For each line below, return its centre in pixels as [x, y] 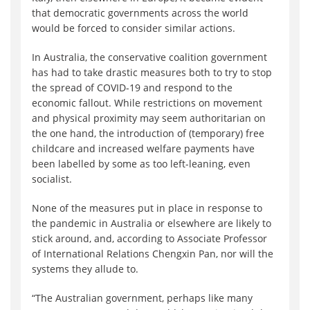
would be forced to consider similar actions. [134, 28]
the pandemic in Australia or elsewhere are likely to [152, 224]
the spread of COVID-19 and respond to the [132, 88]
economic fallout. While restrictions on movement [147, 103]
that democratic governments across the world [140, 13]
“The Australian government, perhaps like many [142, 298]
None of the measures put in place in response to [147, 208]
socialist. [52, 179]
